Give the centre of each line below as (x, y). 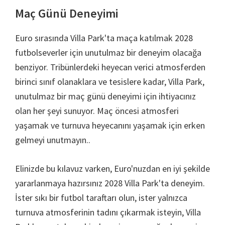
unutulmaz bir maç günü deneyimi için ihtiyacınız (105, 96)
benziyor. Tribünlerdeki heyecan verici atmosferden (110, 67)
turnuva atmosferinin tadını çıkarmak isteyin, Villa (108, 212)
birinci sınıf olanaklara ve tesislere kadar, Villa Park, (110, 82)
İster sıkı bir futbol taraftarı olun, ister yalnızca (101, 198)
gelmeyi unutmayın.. (53, 140)
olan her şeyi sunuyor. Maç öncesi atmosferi (97, 111)
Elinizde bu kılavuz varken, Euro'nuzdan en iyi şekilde (113, 168)
